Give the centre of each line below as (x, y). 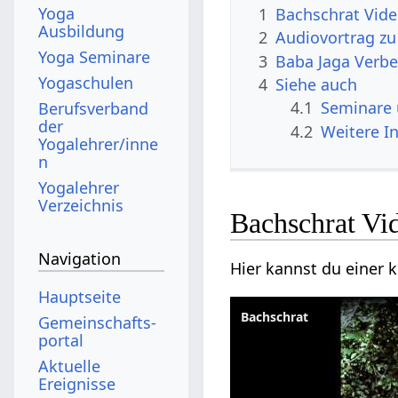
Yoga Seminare (95, 56)
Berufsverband (94, 108)
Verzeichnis (81, 205)
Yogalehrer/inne (99, 143)
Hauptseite (80, 296)
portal (61, 340)
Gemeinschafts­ (98, 322)
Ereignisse (77, 383)
